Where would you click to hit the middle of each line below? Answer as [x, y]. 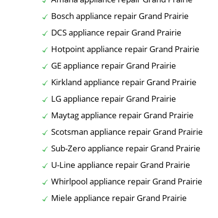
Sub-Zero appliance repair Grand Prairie [126, 148]
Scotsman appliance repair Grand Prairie [127, 131]
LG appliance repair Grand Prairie [114, 98]
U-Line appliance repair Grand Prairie [121, 164]
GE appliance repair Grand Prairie [114, 65]
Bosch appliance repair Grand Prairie [120, 16]
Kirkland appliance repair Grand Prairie [124, 82]
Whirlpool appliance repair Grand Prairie [127, 181]
